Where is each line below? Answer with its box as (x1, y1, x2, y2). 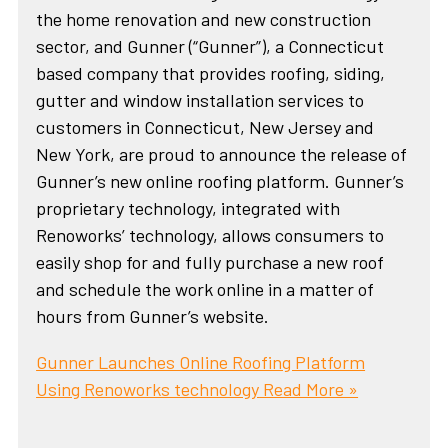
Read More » (259, 377, 359, 400)
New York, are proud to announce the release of (36, 143, 408, 166)
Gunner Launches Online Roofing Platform (36, 350, 366, 373)
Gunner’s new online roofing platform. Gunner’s (36, 170, 405, 193)
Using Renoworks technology (36, 377, 260, 400)
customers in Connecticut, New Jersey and (36, 116, 375, 139)
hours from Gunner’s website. (36, 305, 270, 328)
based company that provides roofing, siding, (36, 62, 386, 85)
